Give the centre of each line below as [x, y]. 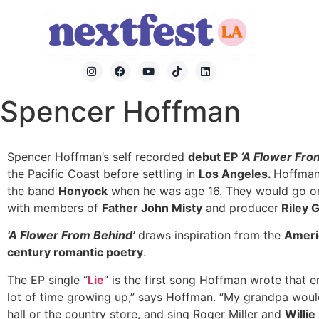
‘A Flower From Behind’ [73, 235]
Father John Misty [152, 208]
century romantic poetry [75, 252]
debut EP [213, 157]
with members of [54, 208]
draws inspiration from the [211, 235]
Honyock [83, 191]
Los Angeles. [236, 174]
